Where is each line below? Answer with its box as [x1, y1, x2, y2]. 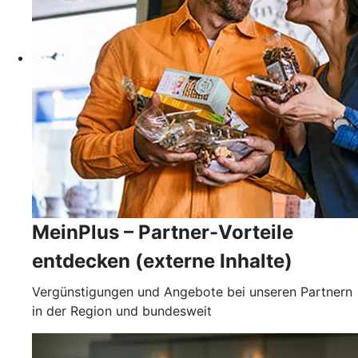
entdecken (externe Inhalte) [32, 249, 292, 273]
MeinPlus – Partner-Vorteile [32, 221, 293, 245]
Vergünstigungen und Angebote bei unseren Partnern [32, 284, 352, 300]
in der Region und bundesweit [32, 303, 212, 320]
